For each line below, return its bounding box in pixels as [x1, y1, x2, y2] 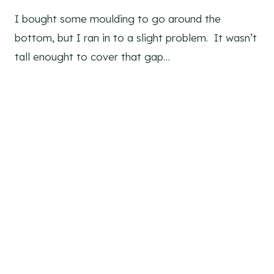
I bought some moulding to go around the [15, 12, 221, 26]
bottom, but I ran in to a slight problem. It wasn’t [15, 31, 257, 45]
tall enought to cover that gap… [15, 50, 170, 64]
